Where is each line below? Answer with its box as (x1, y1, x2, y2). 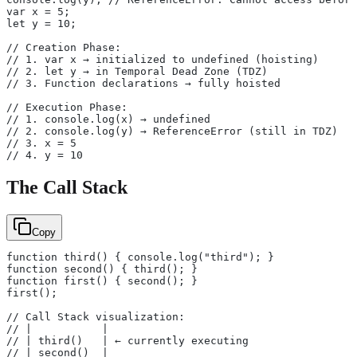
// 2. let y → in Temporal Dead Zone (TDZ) (6, 65, 268, 77)
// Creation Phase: (6, 41, 121, 53)
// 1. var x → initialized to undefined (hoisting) (6, 53, 319, 65)
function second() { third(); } (6, 262, 198, 275)
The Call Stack (6, 176, 127, 198)
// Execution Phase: (6, 100, 127, 113)
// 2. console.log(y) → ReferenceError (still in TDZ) (6, 124, 338, 137)
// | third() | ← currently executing (6, 334, 249, 347)
